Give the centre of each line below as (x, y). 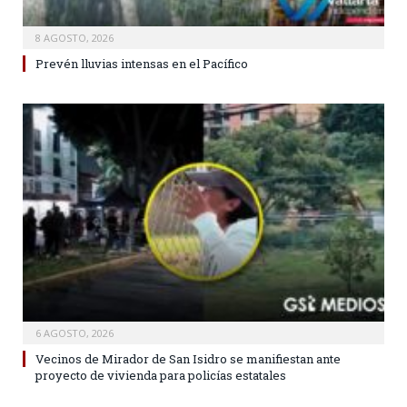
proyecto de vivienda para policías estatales (161, 376)
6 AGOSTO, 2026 (74, 333)
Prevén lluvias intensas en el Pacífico (142, 63)
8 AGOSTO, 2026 (74, 37)
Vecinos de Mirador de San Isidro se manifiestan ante (188, 359)
